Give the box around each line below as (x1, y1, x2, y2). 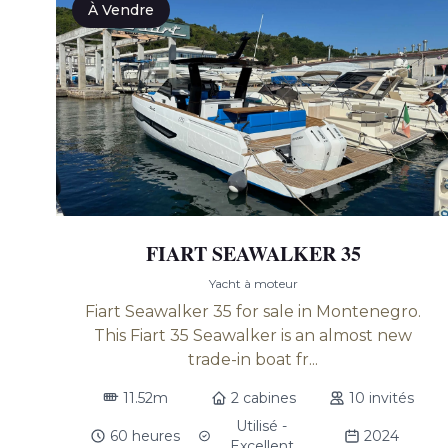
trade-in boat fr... (188, 350, 319, 369)
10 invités (349, 389, 415, 407)
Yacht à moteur (208, 276, 298, 291)
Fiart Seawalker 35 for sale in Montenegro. (85, 302, 422, 321)
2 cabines (230, 389, 296, 407)
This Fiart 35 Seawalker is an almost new (94, 326, 413, 345)
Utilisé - (236, 417, 288, 435)
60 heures (110, 427, 181, 445)
